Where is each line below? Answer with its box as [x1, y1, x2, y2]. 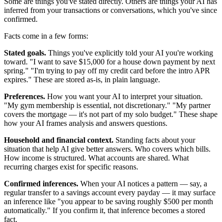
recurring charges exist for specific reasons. [4, 163, 138, 171]
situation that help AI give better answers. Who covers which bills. [4, 145, 211, 154]
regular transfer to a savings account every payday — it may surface [4, 188, 216, 197]
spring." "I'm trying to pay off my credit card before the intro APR [4, 66, 210, 75]
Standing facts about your [113, 136, 195, 145]
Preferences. [4, 92, 45, 101]
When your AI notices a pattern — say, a [78, 179, 207, 188]
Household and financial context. [4, 136, 113, 145]
